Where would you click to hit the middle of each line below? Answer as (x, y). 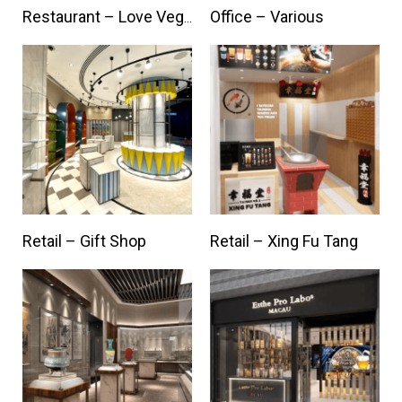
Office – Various (267, 17)
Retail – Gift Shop (84, 241)
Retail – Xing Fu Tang (284, 241)
